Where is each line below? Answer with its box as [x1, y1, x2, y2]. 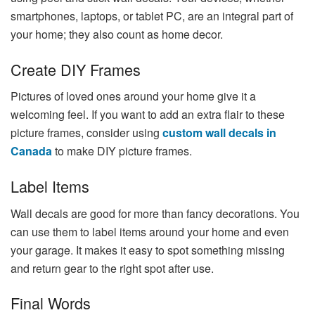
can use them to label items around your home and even [11, 223, 289, 240]
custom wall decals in [162, 124, 276, 141]
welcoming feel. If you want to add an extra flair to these [11, 106, 285, 123]
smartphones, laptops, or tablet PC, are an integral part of [11, 7, 293, 24]
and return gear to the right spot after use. [11, 259, 214, 276]
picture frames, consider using [11, 124, 162, 141]
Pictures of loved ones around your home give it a [11, 88, 256, 105]
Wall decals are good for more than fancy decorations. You [11, 205, 300, 221]
